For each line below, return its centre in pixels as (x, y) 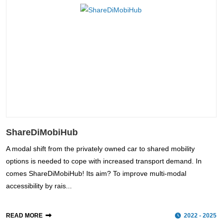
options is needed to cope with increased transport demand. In (104, 161)
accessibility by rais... (39, 186)
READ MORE (24, 215)
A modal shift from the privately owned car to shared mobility (100, 148)
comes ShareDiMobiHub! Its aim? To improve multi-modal (96, 173)
